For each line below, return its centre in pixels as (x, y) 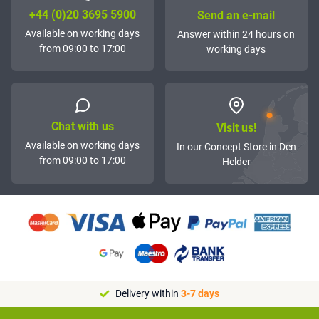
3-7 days (200, 294)
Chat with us (82, 127)
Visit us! (236, 128)
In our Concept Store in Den (236, 147)
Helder (236, 162)
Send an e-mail (236, 16)
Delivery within (148, 294)
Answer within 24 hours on (236, 35)
